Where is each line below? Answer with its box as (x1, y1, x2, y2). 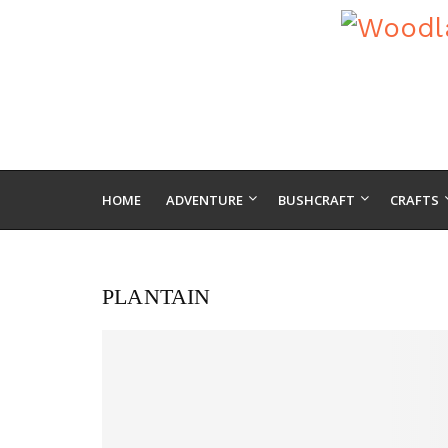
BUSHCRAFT (278, 191, 355, 209)
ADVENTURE (166, 191, 243, 209)
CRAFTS (390, 191, 439, 209)
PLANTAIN (102, 284, 211, 309)
